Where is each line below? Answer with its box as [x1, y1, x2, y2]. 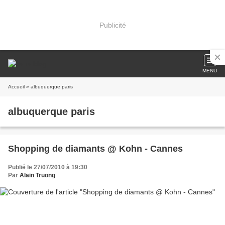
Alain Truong [20, 172, 55, 179]
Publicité [99, 21, 126, 29]
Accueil [8, 84, 25, 89]
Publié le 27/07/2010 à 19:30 [8, 164, 87, 171]
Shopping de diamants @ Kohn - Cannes [8, 144, 183, 154]
